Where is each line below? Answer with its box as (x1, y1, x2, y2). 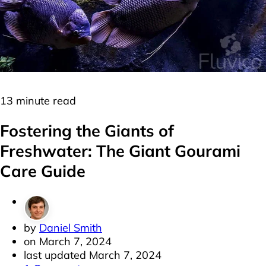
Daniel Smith (39, 220, 102, 235)
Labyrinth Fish (64, 77, 118, 87)
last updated (24, 248, 86, 262)
